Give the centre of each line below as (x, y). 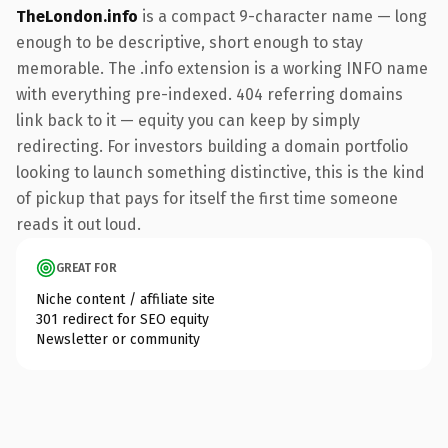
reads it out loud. (78, 224)
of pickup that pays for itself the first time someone (207, 198)
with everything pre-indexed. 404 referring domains (209, 94)
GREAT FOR (86, 267)
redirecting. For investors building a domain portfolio (212, 146)
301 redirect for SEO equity (122, 319)
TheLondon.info (77, 16)
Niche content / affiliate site (125, 299)
